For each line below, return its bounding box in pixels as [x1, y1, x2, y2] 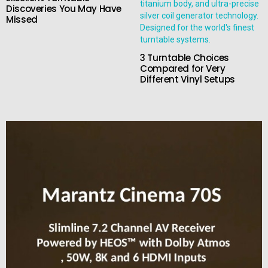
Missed [6, 13, 38, 26]
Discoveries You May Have [6, 2, 121, 15]
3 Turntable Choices [140, 51, 229, 64]
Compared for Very [140, 62, 226, 75]
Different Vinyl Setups [140, 72, 235, 86]
